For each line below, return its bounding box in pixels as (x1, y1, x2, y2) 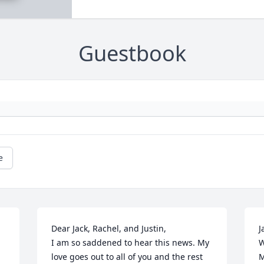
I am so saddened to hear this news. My (51, 237, 210, 249)
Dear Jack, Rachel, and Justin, (51, 223, 167, 235)
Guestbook (78, 39, 186, 68)
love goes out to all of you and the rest (51, 251, 203, 263)
